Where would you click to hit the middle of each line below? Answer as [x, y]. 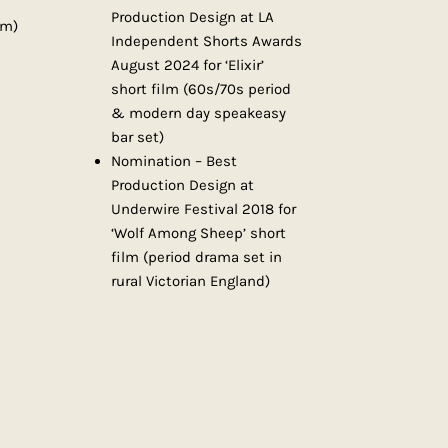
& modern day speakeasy [198, 113]
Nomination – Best [173, 161]
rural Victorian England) [190, 281]
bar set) [137, 137]
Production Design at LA [192, 17]
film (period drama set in [196, 257]
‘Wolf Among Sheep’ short [198, 233]
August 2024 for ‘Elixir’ [187, 65]
